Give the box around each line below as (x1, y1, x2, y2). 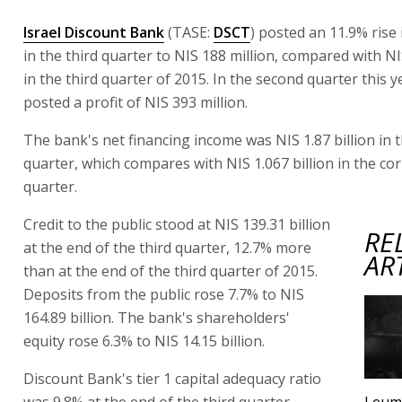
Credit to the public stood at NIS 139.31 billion (23, 214, 330, 234)
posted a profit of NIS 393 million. (23, 92, 248, 112)
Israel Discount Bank (23, 22, 164, 42)
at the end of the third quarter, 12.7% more (23, 237, 311, 258)
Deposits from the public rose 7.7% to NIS (23, 284, 304, 304)
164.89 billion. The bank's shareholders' (23, 307, 290, 328)
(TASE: (164, 22, 214, 42)
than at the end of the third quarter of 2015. (23, 260, 318, 281)
